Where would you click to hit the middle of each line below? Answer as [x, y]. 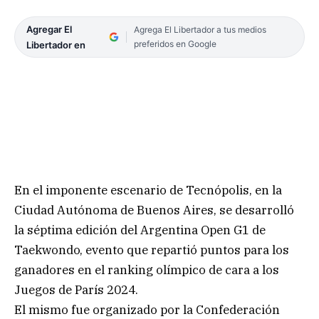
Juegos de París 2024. [76, 289]
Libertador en [56, 45]
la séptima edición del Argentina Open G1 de [140, 230]
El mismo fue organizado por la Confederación [147, 309]
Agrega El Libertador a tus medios [200, 30]
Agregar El [49, 30]
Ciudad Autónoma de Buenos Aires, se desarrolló [154, 210]
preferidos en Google [175, 44]
